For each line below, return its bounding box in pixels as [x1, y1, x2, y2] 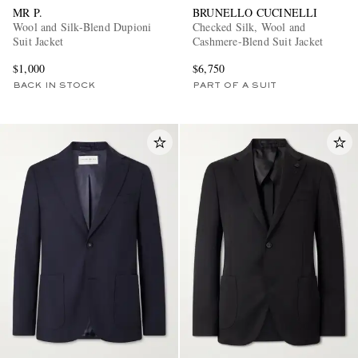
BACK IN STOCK [13, 81, 95, 89]
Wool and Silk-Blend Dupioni [13, 18, 152, 34]
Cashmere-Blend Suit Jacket [193, 33, 324, 49]
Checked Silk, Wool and [193, 18, 306, 34]
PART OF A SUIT [193, 81, 276, 89]
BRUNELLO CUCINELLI [193, 4, 318, 20]
